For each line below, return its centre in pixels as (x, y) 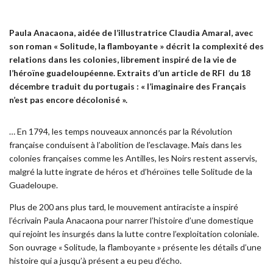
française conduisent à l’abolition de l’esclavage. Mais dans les (126, 144)
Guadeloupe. (34, 185)
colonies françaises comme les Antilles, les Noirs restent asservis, (133, 158)
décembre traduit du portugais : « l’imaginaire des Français (128, 86)
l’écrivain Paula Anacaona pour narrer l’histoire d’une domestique (131, 220)
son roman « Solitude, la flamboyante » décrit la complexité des (136, 46)
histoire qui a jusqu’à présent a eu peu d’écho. (95, 260)
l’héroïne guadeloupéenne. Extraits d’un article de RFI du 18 (130, 73)
